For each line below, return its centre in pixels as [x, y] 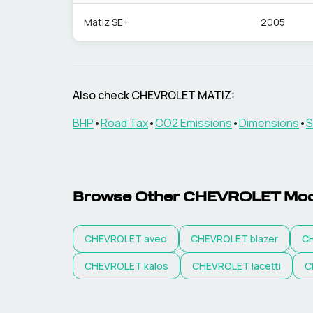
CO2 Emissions [194, 123]
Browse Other [128, 198]
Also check [102, 95]
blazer [264, 239]
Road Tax [124, 123]
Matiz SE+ [107, 22]
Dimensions [269, 123]
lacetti [266, 266]
